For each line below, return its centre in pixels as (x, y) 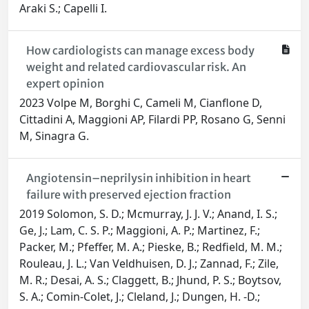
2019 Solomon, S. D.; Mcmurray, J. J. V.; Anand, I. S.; (148, 214)
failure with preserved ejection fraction (128, 195)
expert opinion (65, 84)
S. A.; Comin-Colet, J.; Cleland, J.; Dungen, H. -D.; (140, 297)
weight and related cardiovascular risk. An (136, 67)
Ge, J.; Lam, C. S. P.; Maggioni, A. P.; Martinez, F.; (140, 231)
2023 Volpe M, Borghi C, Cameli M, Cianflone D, (141, 103)
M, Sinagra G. (54, 136)
